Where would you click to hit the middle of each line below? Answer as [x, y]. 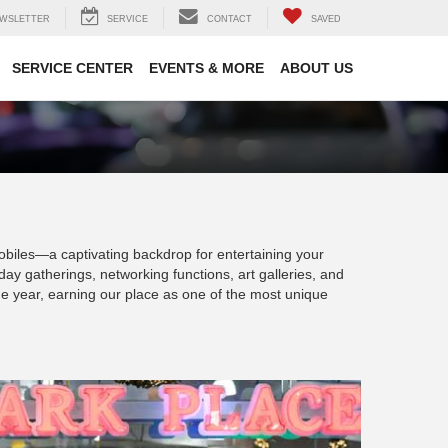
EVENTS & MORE [206, 68]
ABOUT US [316, 68]
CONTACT [229, 19]
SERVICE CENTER [72, 68]
